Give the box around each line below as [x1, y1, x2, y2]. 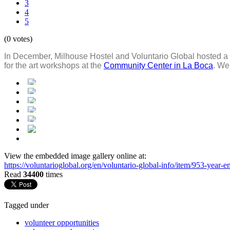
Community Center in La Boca [104, 61, 213, 70]
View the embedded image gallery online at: [4, 151, 146, 160]
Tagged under [4, 200, 49, 209]
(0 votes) [4, 34, 32, 43]
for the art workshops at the [4, 61, 104, 70]
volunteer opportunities [25, 218, 99, 227]
